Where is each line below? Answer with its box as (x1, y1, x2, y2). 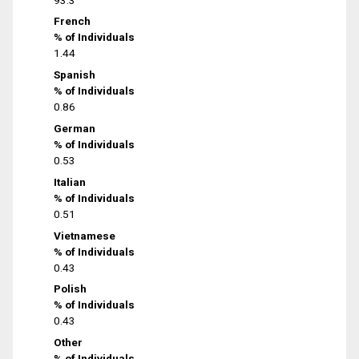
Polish (54, 282, 87, 296)
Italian (54, 175, 87, 188)
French (54, 14, 91, 28)
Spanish (54, 68, 96, 82)
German (54, 121, 96, 135)
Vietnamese (54, 228, 116, 242)
